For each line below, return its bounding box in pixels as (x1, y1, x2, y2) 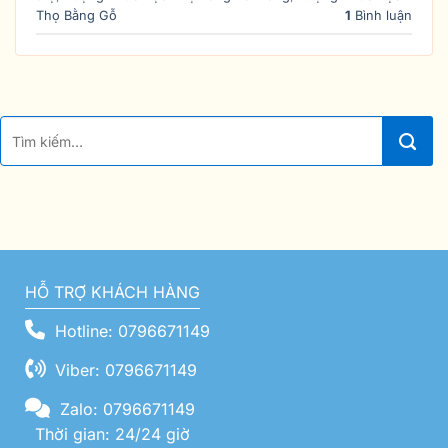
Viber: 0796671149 (50, 360, 197, 381)
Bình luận (351, 7, 412, 23)
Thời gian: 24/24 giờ (30, 424, 190, 445)
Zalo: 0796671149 (55, 399, 195, 420)
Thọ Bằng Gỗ (36, 7, 117, 23)
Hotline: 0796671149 (50, 321, 210, 342)
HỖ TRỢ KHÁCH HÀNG (25, 282, 200, 303)
